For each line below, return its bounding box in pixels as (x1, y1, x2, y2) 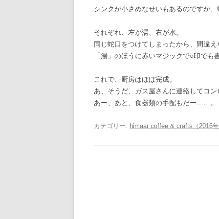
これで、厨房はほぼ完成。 (94, 75, 176, 83)
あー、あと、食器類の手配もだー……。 (94, 99, 217, 107)
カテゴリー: (94, 122, 130, 130)
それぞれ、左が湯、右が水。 (94, 28, 183, 36)
